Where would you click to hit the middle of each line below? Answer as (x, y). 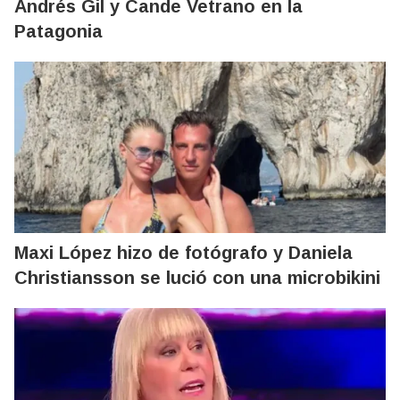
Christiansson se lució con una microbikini (197, 277)
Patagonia (58, 31)
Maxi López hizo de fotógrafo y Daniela (183, 252)
